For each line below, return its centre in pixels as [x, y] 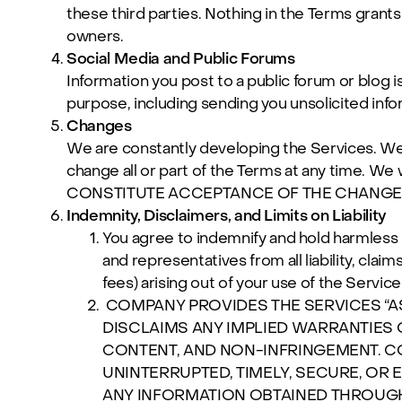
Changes [99, 126]
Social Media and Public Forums [181, 59]
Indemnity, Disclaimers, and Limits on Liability [227, 216]
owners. [95, 36]
